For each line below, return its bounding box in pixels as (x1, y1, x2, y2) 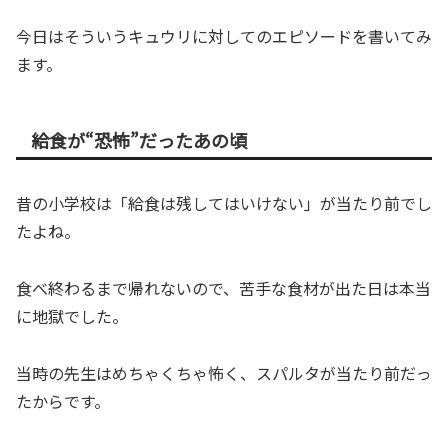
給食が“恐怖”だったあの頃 (31, 126, 247, 153)
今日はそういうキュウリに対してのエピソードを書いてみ (16, 23, 432, 48)
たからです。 (16, 388, 110, 413)
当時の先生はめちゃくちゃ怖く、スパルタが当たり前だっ (16, 360, 432, 385)
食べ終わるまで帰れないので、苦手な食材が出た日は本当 (16, 275, 431, 300)
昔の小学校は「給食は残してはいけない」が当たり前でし (16, 191, 432, 216)
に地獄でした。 (16, 303, 128, 328)
